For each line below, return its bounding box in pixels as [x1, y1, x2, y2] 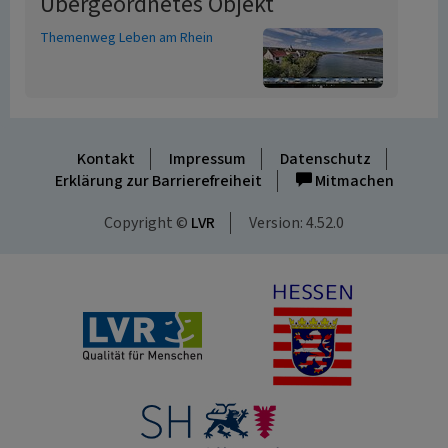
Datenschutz [279, 148, 371, 170]
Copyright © [104, 212, 191, 234]
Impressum [168, 148, 246, 170]
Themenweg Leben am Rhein [40, 28, 213, 48]
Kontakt [76, 148, 135, 170]
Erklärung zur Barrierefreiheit [54, 170, 262, 192]
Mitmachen [311, 170, 394, 192]
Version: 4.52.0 [249, 212, 344, 234]
